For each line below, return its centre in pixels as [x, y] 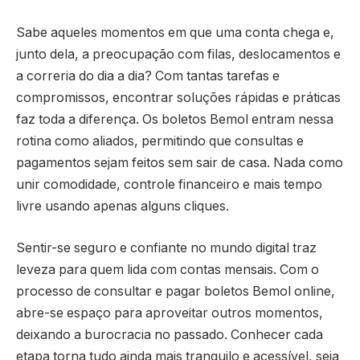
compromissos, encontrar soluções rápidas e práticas [178, 98]
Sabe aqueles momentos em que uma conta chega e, [175, 33]
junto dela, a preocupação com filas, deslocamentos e [178, 55]
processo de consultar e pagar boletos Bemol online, [176, 291]
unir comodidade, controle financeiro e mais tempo [169, 185]
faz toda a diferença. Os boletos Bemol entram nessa [175, 120]
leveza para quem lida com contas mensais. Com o [168, 269]
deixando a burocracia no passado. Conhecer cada [170, 334]
